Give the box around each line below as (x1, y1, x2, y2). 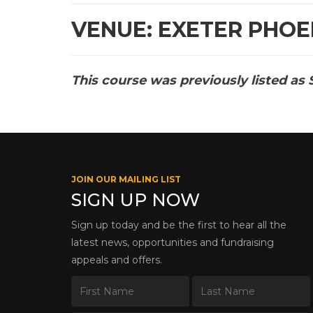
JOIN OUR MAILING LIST (71, 173, 181, 184)
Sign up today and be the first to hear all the (71, 218, 286, 231)
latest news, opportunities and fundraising (71, 235, 274, 249)
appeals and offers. (71, 253, 162, 266)
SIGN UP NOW (71, 189, 200, 210)
